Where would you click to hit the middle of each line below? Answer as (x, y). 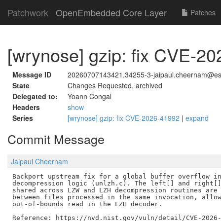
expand (197, 118)
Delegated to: (35, 96)
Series (23, 118)
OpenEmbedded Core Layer (111, 12)
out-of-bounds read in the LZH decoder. (87, 204)
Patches (202, 12)
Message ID (32, 74)
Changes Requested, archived (115, 85)
